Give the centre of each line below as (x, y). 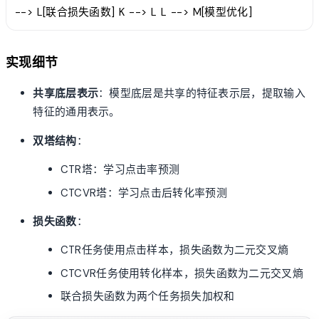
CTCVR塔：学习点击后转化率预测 (143, 193)
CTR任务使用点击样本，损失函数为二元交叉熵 (174, 250)
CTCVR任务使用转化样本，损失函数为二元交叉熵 (182, 273)
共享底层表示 (66, 94)
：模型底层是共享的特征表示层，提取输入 (202, 94)
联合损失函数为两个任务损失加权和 (147, 297)
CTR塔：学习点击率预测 (120, 170)
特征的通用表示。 (77, 112)
